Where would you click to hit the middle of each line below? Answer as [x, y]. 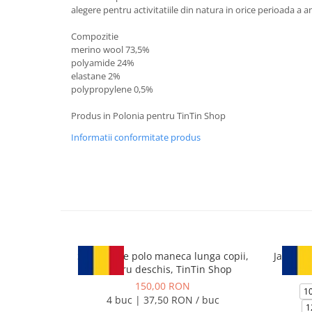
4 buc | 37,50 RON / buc [163, 300]
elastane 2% [96, 76]
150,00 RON [163, 286]
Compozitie [95, 36]
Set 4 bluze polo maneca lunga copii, [163, 256]
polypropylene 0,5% [112, 89]
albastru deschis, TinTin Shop [163, 269]
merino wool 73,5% [110, 49]
